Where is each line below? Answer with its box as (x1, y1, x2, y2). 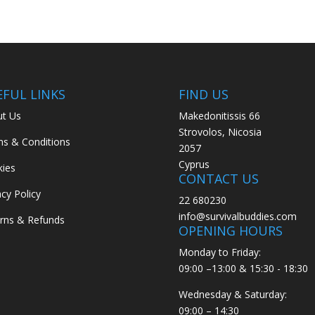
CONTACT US (178, 170, 259, 188)
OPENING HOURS (178, 222, 283, 240)
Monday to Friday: (178, 245, 261, 259)
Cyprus (178, 157, 210, 172)
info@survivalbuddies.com (178, 210, 297, 224)
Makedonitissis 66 (178, 109, 260, 123)
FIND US (178, 86, 229, 103)
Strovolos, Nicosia (178, 125, 262, 139)
